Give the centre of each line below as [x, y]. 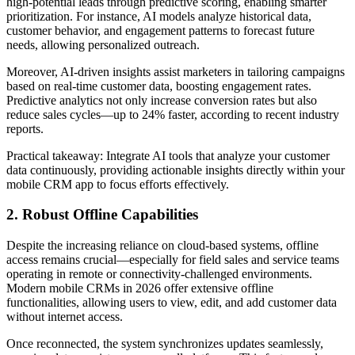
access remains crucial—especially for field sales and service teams [173, 260]
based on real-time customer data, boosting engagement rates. [159, 86]
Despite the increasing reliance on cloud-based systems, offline [162, 245]
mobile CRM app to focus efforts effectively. [118, 184]
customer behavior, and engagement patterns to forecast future [160, 30]
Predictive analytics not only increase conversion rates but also [162, 100]
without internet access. [65, 317]
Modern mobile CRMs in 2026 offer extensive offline [140, 288]
